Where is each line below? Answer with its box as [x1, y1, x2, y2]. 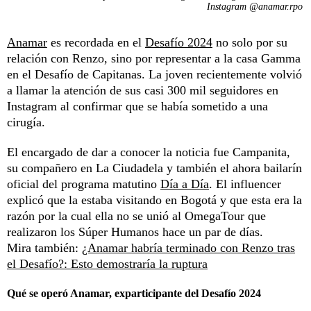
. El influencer [209, 176, 281, 191]
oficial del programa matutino [7, 176, 160, 191]
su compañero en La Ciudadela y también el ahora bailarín [7, 160, 302, 175]
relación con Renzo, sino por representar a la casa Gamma [7, 51, 301, 65]
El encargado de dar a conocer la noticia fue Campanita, [7, 144, 290, 159]
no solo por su [212, 35, 287, 49]
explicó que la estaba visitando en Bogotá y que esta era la [7, 192, 302, 207]
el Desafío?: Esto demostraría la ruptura [7, 256, 208, 271]
